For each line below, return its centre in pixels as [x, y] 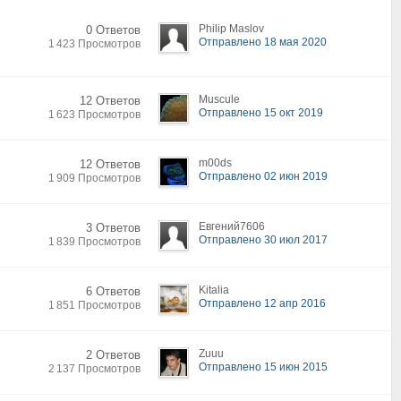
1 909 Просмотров [94, 178]
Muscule [219, 99]
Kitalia [214, 290]
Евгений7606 [232, 226]
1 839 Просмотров [94, 242]
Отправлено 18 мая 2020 [263, 42]
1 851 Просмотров [94, 305]
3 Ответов [113, 228]
